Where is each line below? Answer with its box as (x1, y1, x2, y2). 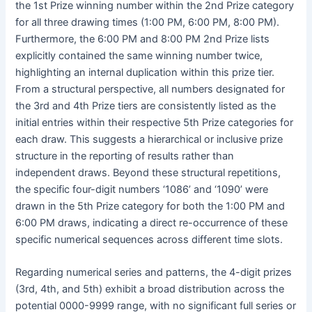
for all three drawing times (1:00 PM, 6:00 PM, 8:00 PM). (15, 16, 280, 29)
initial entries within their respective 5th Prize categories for (15, 116, 294, 130)
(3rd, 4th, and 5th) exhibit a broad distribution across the (15, 283, 285, 296)
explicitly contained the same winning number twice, (15, 49, 263, 63)
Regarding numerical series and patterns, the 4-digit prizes (15, 266, 292, 279)
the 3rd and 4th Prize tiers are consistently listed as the (15, 100, 276, 113)
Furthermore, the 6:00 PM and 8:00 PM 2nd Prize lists (15, 33, 270, 46)
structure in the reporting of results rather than (15, 150, 235, 163)
